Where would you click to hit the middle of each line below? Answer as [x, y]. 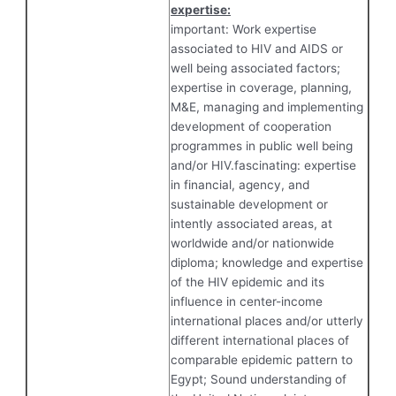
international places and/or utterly [267, 320]
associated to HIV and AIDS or [257, 48]
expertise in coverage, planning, [262, 87]
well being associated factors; [256, 68]
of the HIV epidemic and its [248, 282]
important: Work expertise [244, 29]
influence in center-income [247, 301]
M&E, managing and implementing [267, 107]
